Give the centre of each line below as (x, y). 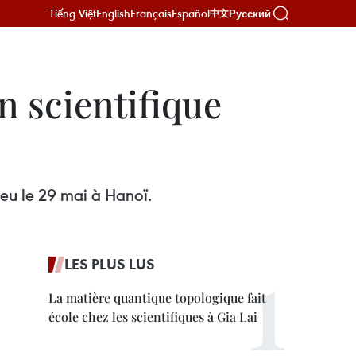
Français (151, 13)
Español (191, 13)
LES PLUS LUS (110, 264)
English (113, 13)
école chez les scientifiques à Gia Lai (153, 317)
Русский (250, 14)
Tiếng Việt (73, 13)
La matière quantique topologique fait (157, 298)
